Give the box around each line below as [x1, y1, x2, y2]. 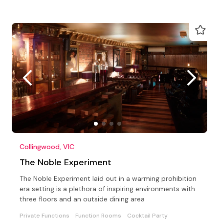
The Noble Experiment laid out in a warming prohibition [20, 174, 197, 183]
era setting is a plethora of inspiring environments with [20, 184, 195, 193]
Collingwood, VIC [20, 142, 74, 151]
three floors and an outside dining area [20, 194, 145, 203]
